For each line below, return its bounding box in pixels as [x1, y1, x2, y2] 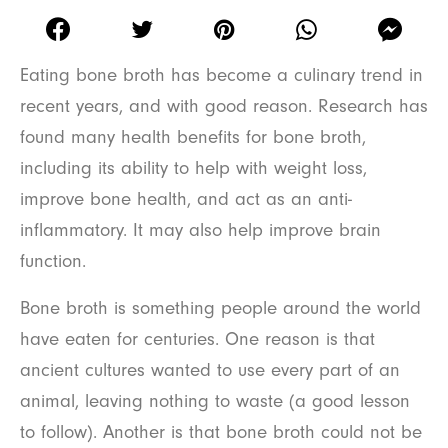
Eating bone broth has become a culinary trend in [20, 63, 423, 86]
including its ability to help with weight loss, [20, 156, 367, 179]
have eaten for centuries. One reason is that [20, 327, 375, 350]
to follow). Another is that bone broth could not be [20, 420, 422, 443]
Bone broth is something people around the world [20, 296, 421, 319]
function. [20, 249, 86, 272]
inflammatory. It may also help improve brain [20, 218, 381, 241]
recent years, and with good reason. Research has [20, 94, 428, 117]
